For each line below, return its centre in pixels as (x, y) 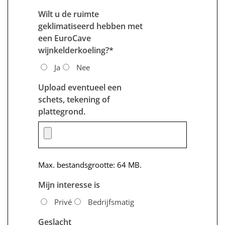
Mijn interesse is (69, 185)
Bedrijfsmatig (111, 202)
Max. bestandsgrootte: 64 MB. (90, 164)
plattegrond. (62, 111)
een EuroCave (65, 38)
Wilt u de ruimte (69, 14)
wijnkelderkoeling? (74, 50)
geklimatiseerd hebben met (90, 26)
